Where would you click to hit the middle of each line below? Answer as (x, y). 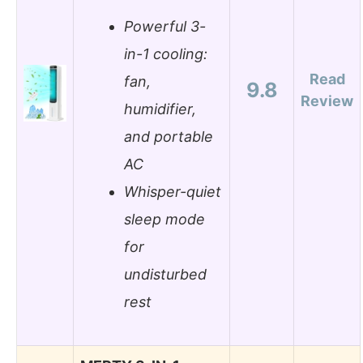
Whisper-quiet (173, 192)
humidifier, (160, 109)
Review (327, 100)
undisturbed (165, 275)
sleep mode (164, 220)
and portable (169, 137)
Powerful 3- (165, 27)
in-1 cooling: (166, 54)
